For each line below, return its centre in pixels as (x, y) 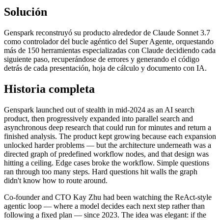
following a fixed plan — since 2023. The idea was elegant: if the (105, 215)
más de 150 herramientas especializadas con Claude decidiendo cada (110, 50)
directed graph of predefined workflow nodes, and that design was (106, 154)
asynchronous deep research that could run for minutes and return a (108, 127)
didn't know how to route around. (56, 180)
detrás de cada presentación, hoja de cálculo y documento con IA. (105, 68)
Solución (26, 12)
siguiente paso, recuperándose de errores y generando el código (102, 59)
